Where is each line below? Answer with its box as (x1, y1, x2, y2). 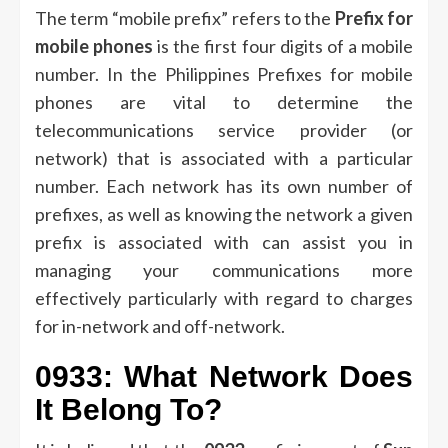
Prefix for (334, 7, 413, 30)
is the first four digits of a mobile (153, 35, 414, 58)
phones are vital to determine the (35, 91, 413, 114)
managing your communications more (35, 259, 413, 282)
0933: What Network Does (35, 360, 413, 394)
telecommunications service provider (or (35, 119, 413, 142)
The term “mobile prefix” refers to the (35, 7, 335, 30)
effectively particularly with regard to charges (35, 287, 413, 310)
